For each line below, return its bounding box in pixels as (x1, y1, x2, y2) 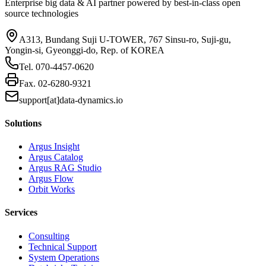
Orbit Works (28, 184, 75, 195)
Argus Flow (28, 173, 74, 184)
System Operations (28, 252, 99, 262)
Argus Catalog (28, 152, 83, 163)
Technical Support (28, 241, 97, 252)
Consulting (28, 230, 69, 241)
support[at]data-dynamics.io (19, 94, 123, 105)
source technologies (5, 8, 78, 18)
